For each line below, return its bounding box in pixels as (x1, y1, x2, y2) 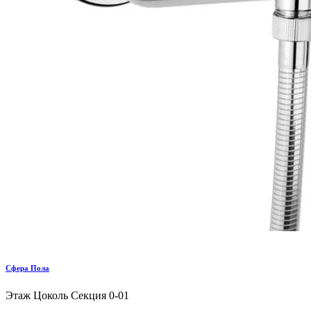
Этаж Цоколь (6, 289, 68, 301)
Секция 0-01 (71, 289, 129, 301)
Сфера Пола (6, 263, 49, 272)
